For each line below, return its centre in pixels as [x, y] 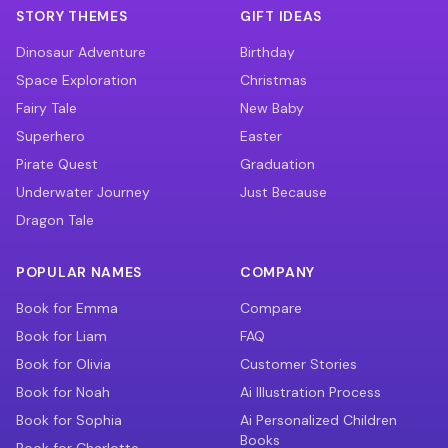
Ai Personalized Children [318, 420]
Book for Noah [63, 392]
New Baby [272, 108]
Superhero [50, 136]
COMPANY [277, 272]
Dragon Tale [55, 220]
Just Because [283, 192]
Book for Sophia [69, 420]
